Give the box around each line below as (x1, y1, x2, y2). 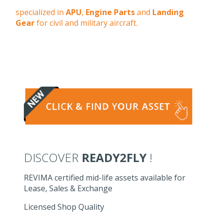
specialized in (16, 7, 66, 18)
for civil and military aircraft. (35, 18, 138, 28)
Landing (152, 7, 184, 18)
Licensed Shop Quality (24, 201, 105, 213)
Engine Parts (86, 7, 135, 18)
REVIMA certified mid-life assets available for (24, 172, 186, 183)
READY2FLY (82, 149, 147, 166)
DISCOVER (24, 149, 82, 166)
